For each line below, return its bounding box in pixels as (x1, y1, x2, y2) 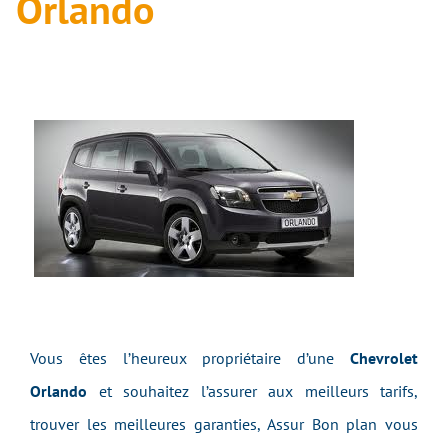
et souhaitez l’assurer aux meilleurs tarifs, (87, 381, 418, 401)
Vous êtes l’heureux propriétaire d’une (30, 348, 350, 368)
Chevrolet (350, 348, 418, 368)
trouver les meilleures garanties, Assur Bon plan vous (30, 414, 418, 434)
